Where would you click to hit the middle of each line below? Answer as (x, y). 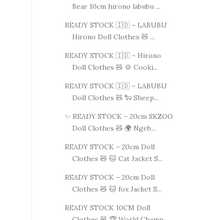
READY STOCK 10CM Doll (107, 207)
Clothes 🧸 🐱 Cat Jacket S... (117, 158)
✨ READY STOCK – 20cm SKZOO (119, 116)
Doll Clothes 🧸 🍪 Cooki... (115, 67)
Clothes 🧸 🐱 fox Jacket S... (117, 189)
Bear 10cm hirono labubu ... (116, 6)
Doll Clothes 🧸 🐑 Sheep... (115, 97)
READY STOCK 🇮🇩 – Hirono (113, 55)
